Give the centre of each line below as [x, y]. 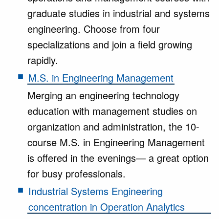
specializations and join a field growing [110, 44]
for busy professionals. [77, 173]
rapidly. [43, 60]
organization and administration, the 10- [113, 126]
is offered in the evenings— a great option [118, 158]
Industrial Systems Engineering [96, 191]
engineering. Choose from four [94, 29]
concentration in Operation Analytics [107, 207]
